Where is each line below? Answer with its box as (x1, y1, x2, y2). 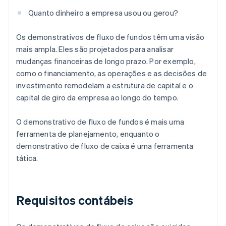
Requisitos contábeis (16, 192, 133, 208)
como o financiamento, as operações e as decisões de (16, 68, 207, 79)
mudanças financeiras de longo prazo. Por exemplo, (16, 56, 196, 67)
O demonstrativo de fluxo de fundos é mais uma (16, 117, 185, 127)
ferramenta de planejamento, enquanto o (16, 129, 160, 139)
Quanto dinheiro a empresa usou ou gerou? (28, 8, 178, 18)
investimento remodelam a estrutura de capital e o (16, 80, 193, 91)
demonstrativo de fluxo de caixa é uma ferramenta (16, 141, 194, 151)
